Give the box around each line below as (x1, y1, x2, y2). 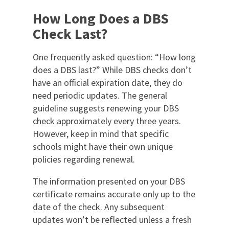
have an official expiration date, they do (33, 76, 182, 88)
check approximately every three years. (33, 114, 181, 127)
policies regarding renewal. (33, 153, 135, 165)
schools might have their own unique (33, 140, 173, 152)
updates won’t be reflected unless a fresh (33, 213, 192, 225)
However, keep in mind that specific (33, 127, 169, 140)
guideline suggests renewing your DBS (33, 102, 179, 114)
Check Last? (33, 24, 107, 43)
